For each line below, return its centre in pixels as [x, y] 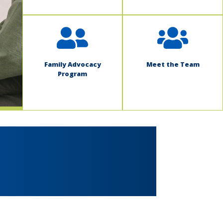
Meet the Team [173, 64]
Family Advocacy [72, 64]
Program [73, 74]
